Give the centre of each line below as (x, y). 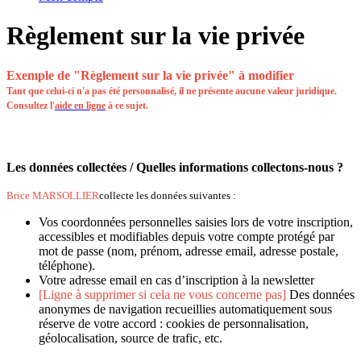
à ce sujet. (127, 105)
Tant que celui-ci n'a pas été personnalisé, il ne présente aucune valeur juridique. (172, 91)
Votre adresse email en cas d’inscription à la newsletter (176, 280)
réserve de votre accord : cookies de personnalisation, (174, 324)
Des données (320, 295)
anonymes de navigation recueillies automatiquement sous (185, 309)
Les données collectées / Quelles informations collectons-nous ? (175, 168)
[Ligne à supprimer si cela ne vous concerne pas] (162, 295)
